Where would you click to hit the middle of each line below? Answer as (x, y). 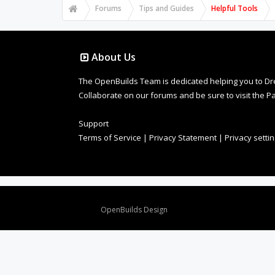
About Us (113, 57)
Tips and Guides (166, 8)
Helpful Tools (234, 8)
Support (94, 123)
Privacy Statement (183, 137)
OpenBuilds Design (134, 210)
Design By (83, 210)
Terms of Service (110, 137)
